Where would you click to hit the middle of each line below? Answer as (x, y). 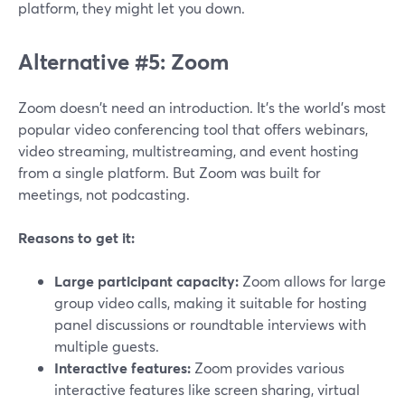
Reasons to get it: (76, 238)
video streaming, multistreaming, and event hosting (188, 151)
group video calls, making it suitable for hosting (211, 303)
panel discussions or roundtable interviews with (210, 325)
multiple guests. (107, 346)
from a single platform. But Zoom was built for (170, 173)
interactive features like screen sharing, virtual (207, 390)
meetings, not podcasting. (104, 194)
